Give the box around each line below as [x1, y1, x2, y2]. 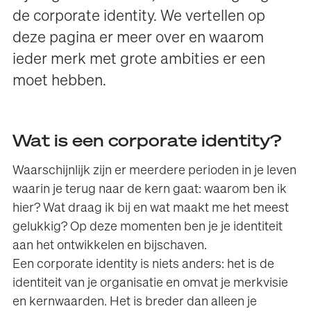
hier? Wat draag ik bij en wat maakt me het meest [12, 202, 289, 215]
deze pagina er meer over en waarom [12, 31, 264, 47]
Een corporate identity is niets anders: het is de [12, 258, 275, 271]
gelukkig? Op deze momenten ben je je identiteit [12, 221, 283, 234]
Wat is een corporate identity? [12, 133, 282, 151]
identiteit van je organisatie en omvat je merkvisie [12, 277, 289, 290]
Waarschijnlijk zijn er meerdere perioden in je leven [12, 165, 297, 178]
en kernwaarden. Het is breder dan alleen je [12, 296, 258, 309]
